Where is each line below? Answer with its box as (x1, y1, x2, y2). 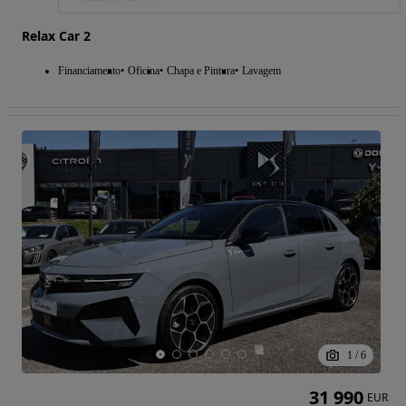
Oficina (128, 63, 159, 77)
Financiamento (58, 63, 121, 77)
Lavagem (242, 63, 281, 77)
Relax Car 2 (22, 26, 91, 44)
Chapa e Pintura (167, 63, 235, 77)
